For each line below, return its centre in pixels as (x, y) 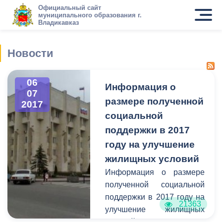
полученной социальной (155, 185)
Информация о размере (155, 172)
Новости (30, 53)
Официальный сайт (69, 7)
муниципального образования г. (90, 15)
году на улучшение (150, 144)
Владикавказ (58, 22)
